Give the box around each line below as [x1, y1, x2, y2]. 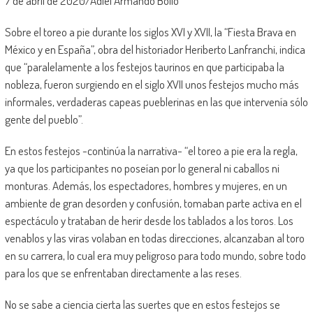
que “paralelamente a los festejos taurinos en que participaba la [4, 59, 284, 74]
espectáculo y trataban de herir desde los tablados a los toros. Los [4, 212, 293, 228]
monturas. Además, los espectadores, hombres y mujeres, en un [4, 177, 287, 193]
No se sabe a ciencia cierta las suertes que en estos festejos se [4, 296, 280, 312]
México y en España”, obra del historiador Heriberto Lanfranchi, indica [4, 41, 305, 57]
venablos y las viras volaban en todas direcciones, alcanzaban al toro [4, 230, 305, 245]
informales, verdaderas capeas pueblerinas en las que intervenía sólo [4, 94, 308, 109]
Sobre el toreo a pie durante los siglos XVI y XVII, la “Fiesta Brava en [4, 24, 296, 39]
